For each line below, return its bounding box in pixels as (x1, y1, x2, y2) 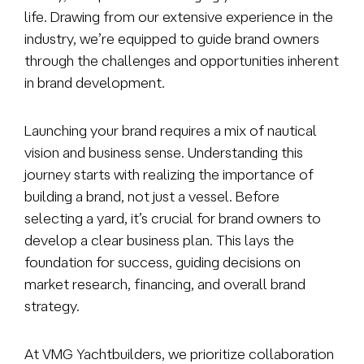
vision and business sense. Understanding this (24, 144, 303, 160)
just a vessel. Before (153, 188, 279, 204)
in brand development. (24, 74, 165, 90)
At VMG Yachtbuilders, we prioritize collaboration (24, 345, 334, 362)
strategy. (24, 297, 80, 314)
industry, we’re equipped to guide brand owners (24, 30, 319, 46)
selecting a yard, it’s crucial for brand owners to (24, 210, 321, 226)
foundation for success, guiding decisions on (24, 253, 301, 270)
